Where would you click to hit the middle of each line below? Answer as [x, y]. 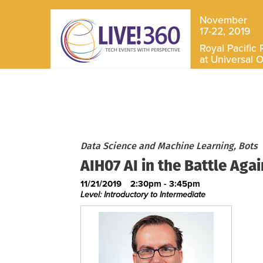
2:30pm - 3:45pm [165, 184]
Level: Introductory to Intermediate [143, 195]
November [223, 21]
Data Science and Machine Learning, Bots [169, 146]
